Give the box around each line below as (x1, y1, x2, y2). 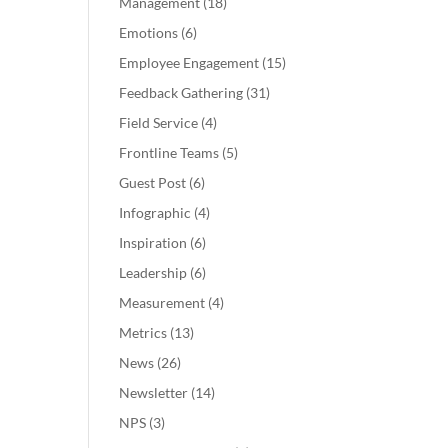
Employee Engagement (119, 54, 260, 72)
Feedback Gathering (119, 84, 244, 102)
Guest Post (119, 174, 187, 192)
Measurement (119, 294, 206, 312)
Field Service (119, 114, 199, 132)
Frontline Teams (119, 144, 220, 162)
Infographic (119, 204, 192, 222)
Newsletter (119, 384, 189, 402)
